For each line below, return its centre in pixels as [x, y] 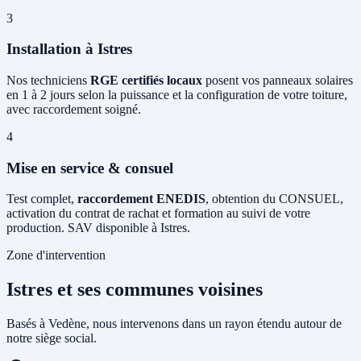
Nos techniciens [48, 80]
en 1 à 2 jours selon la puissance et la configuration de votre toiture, [177, 95]
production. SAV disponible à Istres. [98, 228]
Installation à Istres [69, 49]
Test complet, [42, 199]
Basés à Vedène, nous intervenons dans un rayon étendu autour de [174, 324]
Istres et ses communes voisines [135, 290]
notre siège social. [52, 338]
